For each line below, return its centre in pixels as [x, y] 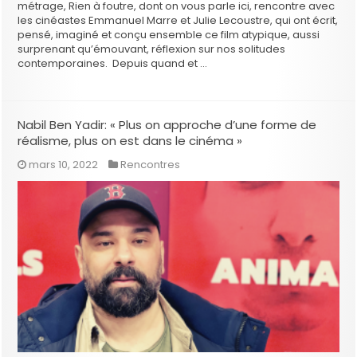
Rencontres [151, 164]
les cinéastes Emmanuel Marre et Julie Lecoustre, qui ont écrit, [178, 20]
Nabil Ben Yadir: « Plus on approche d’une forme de [167, 124]
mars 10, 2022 [64, 164]
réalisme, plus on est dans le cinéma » [130, 140]
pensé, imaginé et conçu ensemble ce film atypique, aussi [169, 34]
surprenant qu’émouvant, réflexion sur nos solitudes [152, 49]
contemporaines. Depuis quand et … [113, 63]
